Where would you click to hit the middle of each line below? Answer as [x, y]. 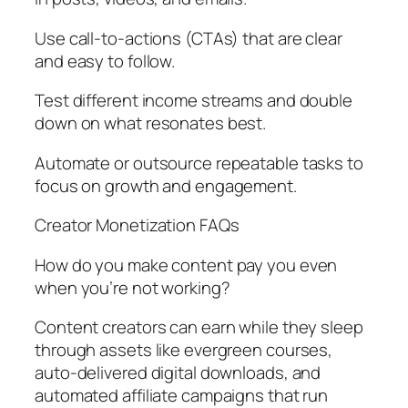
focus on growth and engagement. [166, 185]
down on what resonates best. [151, 123]
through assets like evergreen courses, [184, 350]
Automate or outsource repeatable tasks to [199, 163]
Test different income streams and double [194, 101]
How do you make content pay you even [186, 265]
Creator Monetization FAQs [137, 225]
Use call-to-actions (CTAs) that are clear [189, 38]
